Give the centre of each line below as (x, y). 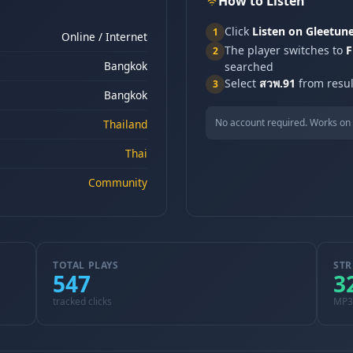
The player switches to (285, 50)
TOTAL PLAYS (86, 265)
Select (242, 83)
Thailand (125, 124)
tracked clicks (82, 301)
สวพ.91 (277, 83)
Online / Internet (104, 37)
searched (249, 67)
